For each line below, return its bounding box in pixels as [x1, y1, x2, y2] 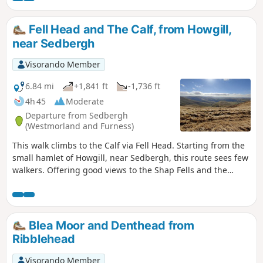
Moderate [66, 95, 104, 107]
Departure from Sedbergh [25, 110, 128, 122]
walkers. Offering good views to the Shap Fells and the [12, 164, 227, 176]
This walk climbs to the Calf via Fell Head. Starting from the [12, 139, 245, 151]
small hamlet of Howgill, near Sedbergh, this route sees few [12, 151, 248, 163]
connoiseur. [12, 188, 58, 200]
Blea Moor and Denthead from [26, 218, 194, 232]
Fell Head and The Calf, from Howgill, [26, 22, 231, 36]
